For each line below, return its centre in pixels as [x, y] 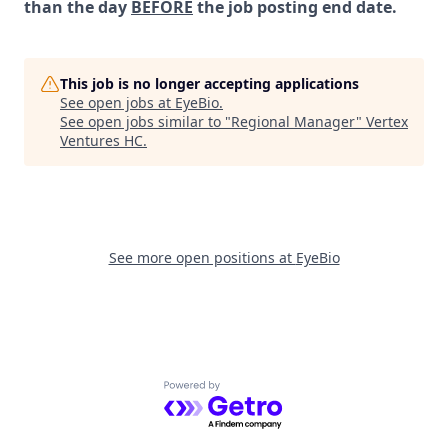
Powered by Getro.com [250, 391]
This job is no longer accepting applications [209, 83]
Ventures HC [101, 140]
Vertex [387, 121]
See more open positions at [202, 257]
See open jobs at [117, 102]
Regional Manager [293, 121]
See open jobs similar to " [145, 121]
